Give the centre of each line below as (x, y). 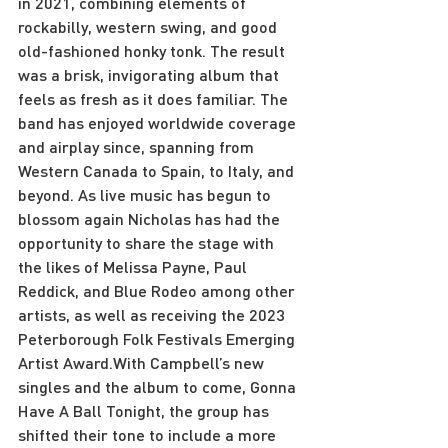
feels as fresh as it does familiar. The (155, 98)
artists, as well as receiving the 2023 (153, 314)
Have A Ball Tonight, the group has (145, 410)
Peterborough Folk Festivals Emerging (158, 338)
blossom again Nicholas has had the (151, 218)
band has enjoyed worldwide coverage (159, 122)
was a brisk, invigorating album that (150, 74)
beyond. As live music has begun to (146, 194)
